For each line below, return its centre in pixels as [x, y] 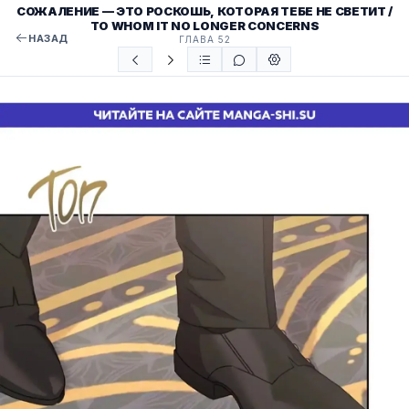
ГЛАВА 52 [204, 39]
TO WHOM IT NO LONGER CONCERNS [204, 26]
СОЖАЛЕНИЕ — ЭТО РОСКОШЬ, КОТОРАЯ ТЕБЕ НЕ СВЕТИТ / [204, 11]
